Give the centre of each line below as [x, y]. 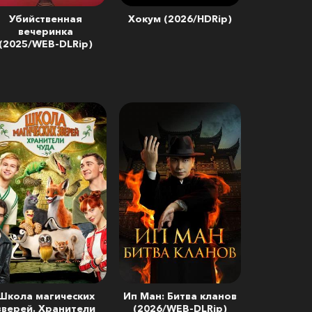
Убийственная [46, 19]
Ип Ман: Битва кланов [180, 296]
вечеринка [46, 31]
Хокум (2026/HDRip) [180, 19]
